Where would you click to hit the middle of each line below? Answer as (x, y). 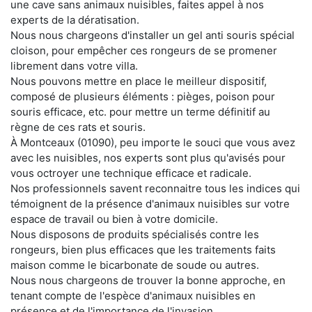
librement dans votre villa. (74, 65)
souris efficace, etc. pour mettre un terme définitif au (140, 111)
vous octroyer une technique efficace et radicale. (131, 173)
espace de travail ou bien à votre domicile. (114, 219)
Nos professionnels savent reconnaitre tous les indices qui (155, 188)
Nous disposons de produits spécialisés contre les (135, 234)
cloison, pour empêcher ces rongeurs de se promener (144, 50)
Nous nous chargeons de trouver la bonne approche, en (148, 280)
